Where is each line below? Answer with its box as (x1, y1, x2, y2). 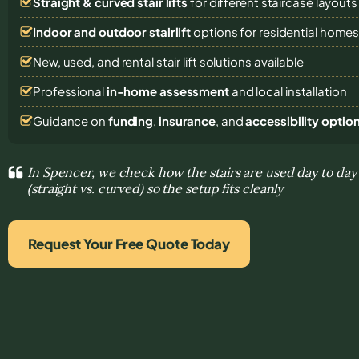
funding (107, 112, 154, 128)
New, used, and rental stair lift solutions (33, 53, 254, 69)
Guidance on (33, 112, 108, 128)
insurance (158, 112, 216, 128)
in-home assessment (106, 83, 229, 99)
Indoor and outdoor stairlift (33, 23, 192, 39)
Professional (33, 83, 107, 99)
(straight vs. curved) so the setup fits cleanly (27, 179, 284, 196)
